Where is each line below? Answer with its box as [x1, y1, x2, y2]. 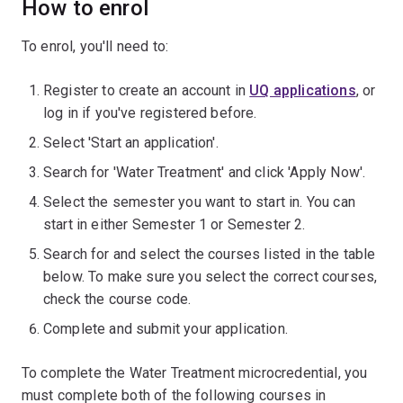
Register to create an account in [43, 82, 250, 99]
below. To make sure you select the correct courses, [43, 268, 378, 285]
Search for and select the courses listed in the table [43, 246, 376, 263]
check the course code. [43, 291, 192, 308]
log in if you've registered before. [43, 104, 257, 121]
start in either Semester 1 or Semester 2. [43, 216, 306, 233]
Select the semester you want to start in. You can [43, 193, 355, 210]
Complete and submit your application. [43, 320, 288, 337]
